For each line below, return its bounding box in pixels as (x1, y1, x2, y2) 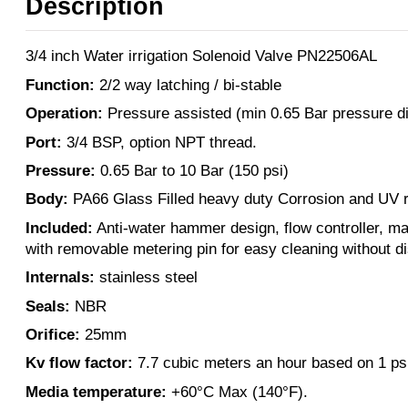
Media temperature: (25, 382, 167, 401)
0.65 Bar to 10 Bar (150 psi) (96, 161, 289, 179)
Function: (25, 76, 95, 94)
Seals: (25, 297, 70, 315)
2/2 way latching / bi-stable (95, 76, 281, 94)
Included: (25, 219, 93, 237)
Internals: (25, 269, 95, 287)
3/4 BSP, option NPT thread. (62, 133, 257, 151)
